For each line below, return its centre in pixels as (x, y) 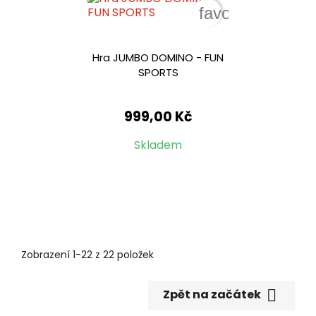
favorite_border (255, 13)
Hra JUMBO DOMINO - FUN (158, 58)
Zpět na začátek (213, 295)
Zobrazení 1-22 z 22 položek (87, 255)
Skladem (158, 145)
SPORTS (158, 73)
